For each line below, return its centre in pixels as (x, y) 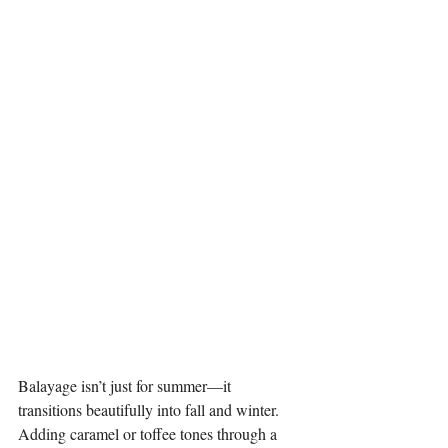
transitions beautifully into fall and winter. (150, 409)
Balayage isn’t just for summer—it (126, 385)
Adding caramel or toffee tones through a (149, 433)
